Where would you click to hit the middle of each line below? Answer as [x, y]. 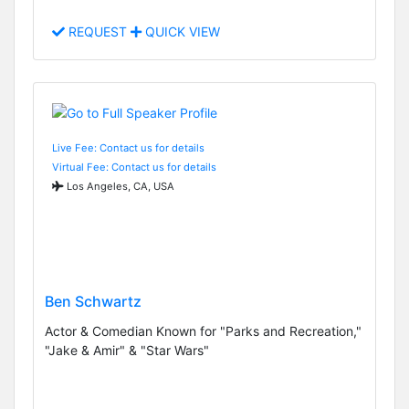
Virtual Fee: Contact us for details [134, 167]
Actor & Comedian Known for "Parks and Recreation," [203, 331]
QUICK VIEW [181, 32]
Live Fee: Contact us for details [128, 147]
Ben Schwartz [93, 302]
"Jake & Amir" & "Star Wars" [127, 351]
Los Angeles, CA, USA [119, 186]
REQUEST [98, 32]
